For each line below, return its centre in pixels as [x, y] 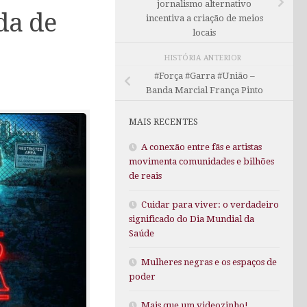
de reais [145, 176]
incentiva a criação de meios [204, 19]
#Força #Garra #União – [204, 76]
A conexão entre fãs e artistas [201, 147]
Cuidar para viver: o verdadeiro [210, 205]
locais [204, 33]
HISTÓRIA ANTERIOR [204, 58]
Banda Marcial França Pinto [204, 90]
